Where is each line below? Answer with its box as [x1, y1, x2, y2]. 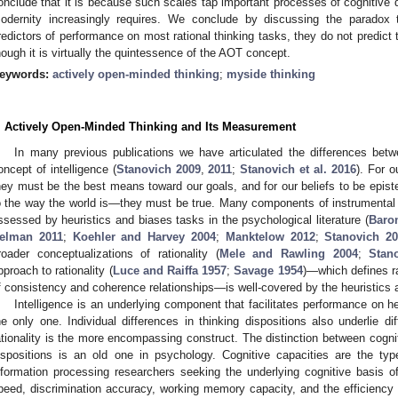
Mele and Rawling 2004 [219, 246, 358, 260]
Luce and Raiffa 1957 [112, 263, 227, 277]
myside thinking [227, 67, 315, 81]
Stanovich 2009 [115, 162, 201, 176]
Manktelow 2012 [225, 229, 315, 243]
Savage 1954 [234, 263, 303, 277]
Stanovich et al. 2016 [240, 162, 356, 176]
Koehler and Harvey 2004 [72, 229, 216, 243]
